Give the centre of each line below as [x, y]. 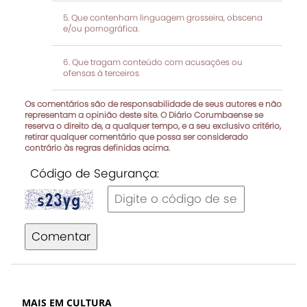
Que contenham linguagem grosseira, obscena [167, 17]
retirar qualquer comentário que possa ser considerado [136, 136]
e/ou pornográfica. [101, 28]
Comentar [61, 236]
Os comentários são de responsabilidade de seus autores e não [153, 103]
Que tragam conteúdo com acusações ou [157, 62]
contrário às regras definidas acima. [97, 147]
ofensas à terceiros [101, 73]
